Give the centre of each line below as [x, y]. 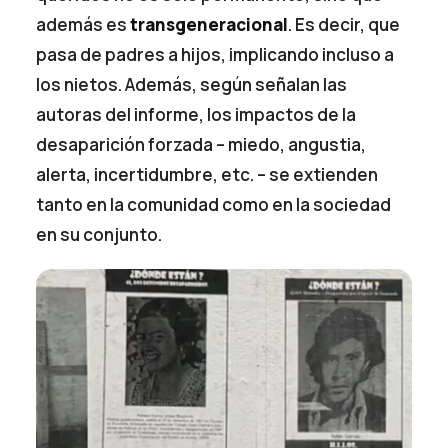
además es [83, 25]
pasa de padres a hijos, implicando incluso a [215, 55]
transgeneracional [209, 25]
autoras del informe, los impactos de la [196, 115]
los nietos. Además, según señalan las [192, 85]
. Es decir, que [344, 25]
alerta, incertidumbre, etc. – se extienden [207, 175]
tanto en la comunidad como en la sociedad [214, 205]
